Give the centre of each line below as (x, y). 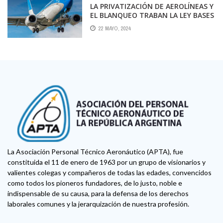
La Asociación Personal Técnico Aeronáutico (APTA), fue (95, 151)
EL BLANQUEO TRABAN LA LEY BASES (152, 15)
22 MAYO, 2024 (115, 28)
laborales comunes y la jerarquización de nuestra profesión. (98, 204)
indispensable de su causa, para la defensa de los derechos (98, 193)
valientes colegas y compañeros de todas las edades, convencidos (110, 172)
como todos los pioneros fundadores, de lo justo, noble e (95, 183)
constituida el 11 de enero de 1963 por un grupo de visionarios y (107, 162)
